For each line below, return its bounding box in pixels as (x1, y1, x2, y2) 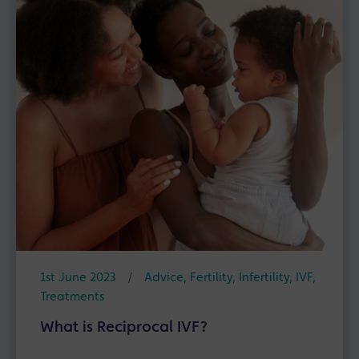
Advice (144, 271, 184, 284)
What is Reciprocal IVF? (40, 319, 208, 336)
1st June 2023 (40, 271, 116, 284)
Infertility (239, 271, 289, 284)
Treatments (40, 290, 104, 304)
